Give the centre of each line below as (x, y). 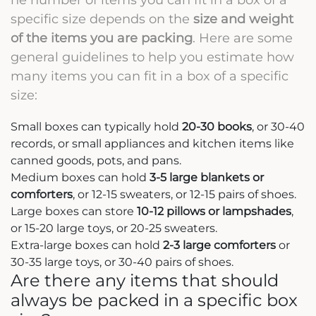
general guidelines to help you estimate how (152, 56)
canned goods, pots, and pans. (96, 160)
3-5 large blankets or (207, 177)
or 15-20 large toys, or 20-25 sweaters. (114, 228)
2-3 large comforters (219, 245)
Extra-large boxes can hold (87, 245)
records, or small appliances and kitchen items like (152, 143)
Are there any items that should (145, 280)
